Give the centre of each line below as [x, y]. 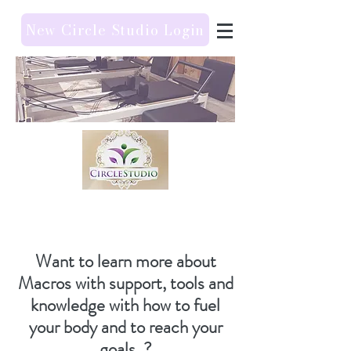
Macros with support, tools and [125, 283]
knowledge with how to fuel [125, 305]
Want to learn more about [125, 261]
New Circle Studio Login [115, 30]
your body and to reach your [125, 327]
